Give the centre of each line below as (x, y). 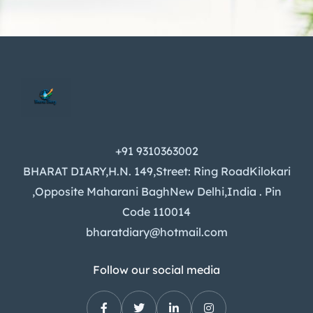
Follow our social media (156, 270)
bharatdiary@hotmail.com (156, 232)
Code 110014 (156, 212)
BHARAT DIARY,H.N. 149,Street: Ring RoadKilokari (156, 172)
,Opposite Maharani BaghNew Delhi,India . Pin (156, 192)
